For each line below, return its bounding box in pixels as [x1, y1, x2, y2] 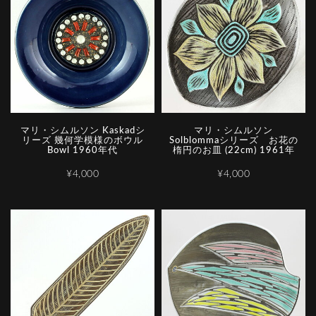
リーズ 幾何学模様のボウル [22, 136, 143, 146]
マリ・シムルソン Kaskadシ [20, 126, 145, 136]
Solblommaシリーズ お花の [169, 136, 298, 146]
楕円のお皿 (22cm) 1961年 [172, 146, 295, 156]
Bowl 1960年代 [47, 146, 118, 156]
